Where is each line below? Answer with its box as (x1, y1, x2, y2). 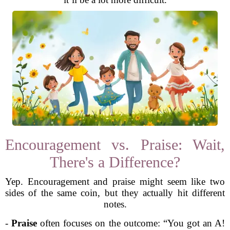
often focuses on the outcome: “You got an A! (37, 218, 225, 228)
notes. (103, 199, 127, 209)
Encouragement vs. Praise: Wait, (5, 136, 225, 153)
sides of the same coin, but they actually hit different (5, 187, 225, 198)
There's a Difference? (50, 154, 180, 170)
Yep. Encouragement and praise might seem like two (5, 176, 225, 187)
